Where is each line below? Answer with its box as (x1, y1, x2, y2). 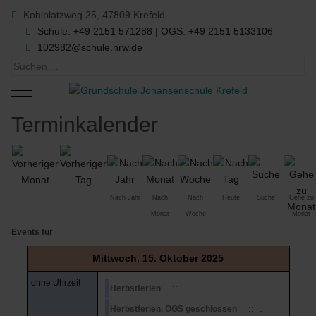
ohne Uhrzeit (30, 277, 80, 288)
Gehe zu (288, 193, 314, 201)
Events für (11, 226, 54, 237)
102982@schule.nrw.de (37, 42, 143, 53)
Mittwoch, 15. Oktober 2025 (92, 252, 224, 264)
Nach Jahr (109, 193, 140, 201)
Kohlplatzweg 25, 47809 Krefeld (20, 9, 166, 20)
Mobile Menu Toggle (21, 83, 112, 95)
